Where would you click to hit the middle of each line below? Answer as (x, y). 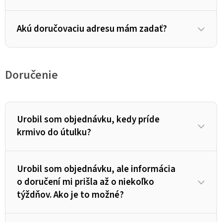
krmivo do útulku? (54, 133)
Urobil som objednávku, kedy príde (88, 120)
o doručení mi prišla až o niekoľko (85, 182)
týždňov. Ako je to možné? (70, 195)
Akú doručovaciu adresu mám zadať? (92, 29)
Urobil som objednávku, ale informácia (96, 169)
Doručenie (31, 75)
